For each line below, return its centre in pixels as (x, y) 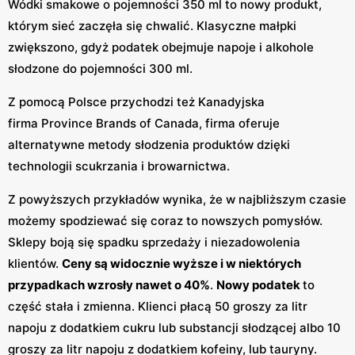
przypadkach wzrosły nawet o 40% (109, 284)
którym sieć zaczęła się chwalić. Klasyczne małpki (152, 25)
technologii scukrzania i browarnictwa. (119, 166)
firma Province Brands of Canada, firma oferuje (144, 123)
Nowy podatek (260, 284)
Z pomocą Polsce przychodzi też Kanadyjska (136, 101)
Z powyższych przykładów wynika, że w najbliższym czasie (177, 199)
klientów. (35, 263)
